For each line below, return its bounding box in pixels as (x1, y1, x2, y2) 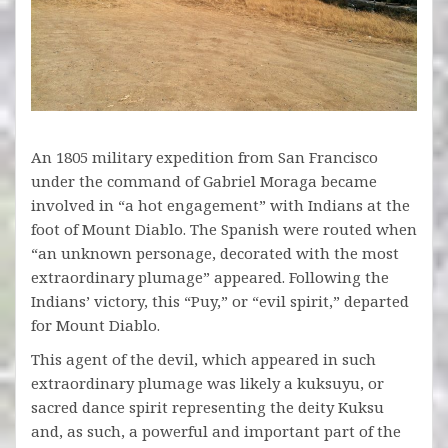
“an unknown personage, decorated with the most (31, 243, 399, 264)
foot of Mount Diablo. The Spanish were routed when (31, 219, 417, 240)
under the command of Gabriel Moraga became (31, 171, 377, 192)
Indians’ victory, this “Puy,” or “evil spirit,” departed (31, 291, 409, 312)
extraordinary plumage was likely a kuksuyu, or (31, 373, 384, 394)
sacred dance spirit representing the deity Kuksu (31, 397, 384, 418)
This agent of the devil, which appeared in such (31, 349, 376, 370)
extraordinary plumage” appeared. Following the (31, 267, 389, 288)
